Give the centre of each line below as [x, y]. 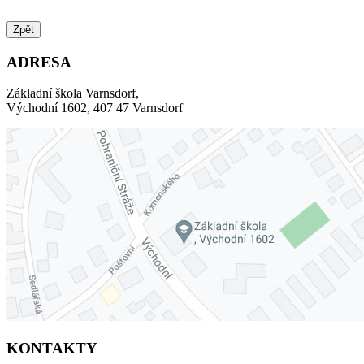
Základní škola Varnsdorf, [73, 93]
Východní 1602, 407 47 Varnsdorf [95, 108]
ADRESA [39, 62]
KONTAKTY [52, 348]
